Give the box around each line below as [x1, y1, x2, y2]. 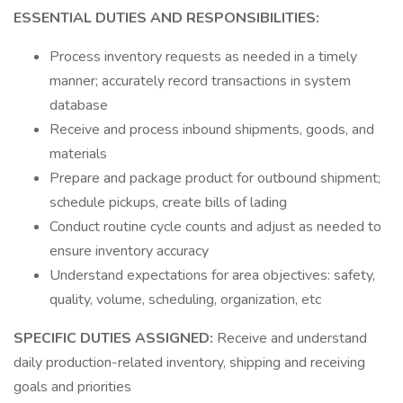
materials [49, 144, 107, 164]
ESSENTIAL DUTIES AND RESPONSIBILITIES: [13, 8, 319, 28]
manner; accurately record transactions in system [49, 71, 351, 91]
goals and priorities [13, 377, 131, 397]
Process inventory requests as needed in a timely [49, 47, 357, 67]
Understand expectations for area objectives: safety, [49, 265, 375, 285]
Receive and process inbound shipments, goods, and [49, 120, 374, 139]
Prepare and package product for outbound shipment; [49, 168, 381, 188]
